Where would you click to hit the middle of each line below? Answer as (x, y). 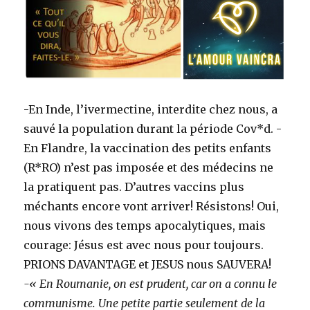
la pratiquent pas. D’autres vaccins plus (134, 186)
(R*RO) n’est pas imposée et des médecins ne (149, 167)
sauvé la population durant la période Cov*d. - (153, 128)
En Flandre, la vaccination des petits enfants (148, 148)
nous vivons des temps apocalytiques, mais (145, 225)
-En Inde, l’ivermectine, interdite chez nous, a (151, 109)
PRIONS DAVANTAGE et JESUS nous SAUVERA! (148, 264)
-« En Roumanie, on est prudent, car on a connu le (151, 283)
